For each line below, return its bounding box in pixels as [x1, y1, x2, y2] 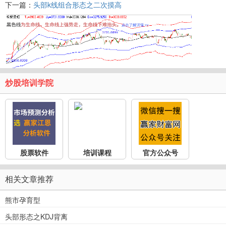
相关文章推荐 [5, 175, 53, 184]
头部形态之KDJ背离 [5, 211, 68, 221]
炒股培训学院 [5, 78, 53, 87]
